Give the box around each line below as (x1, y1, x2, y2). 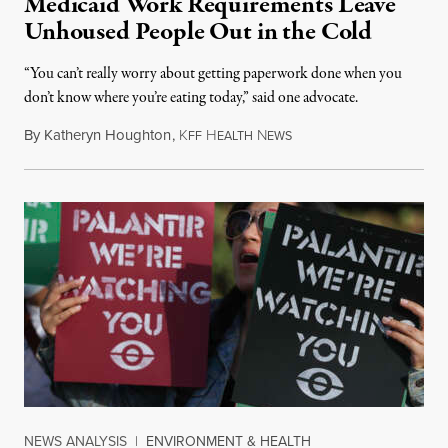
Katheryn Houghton (44, 124, 171, 146)
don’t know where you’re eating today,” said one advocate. (24, 87, 358, 109)
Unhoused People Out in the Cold (24, 14, 373, 50)
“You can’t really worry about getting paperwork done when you (24, 63, 402, 85)
